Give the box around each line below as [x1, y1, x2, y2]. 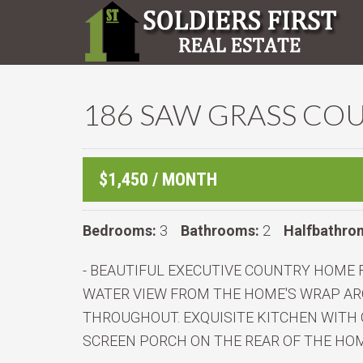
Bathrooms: [181, 222, 259, 239]
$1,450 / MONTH [99, 169, 217, 190]
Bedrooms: [83, 222, 156, 239]
